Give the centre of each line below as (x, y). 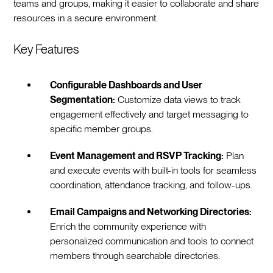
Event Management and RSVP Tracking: (137, 156)
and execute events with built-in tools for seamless (154, 171)
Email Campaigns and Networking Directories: (151, 212)
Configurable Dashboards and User (126, 85)
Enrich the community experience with (128, 227)
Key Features (46, 50)
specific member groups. (102, 129)
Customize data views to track (178, 100)
